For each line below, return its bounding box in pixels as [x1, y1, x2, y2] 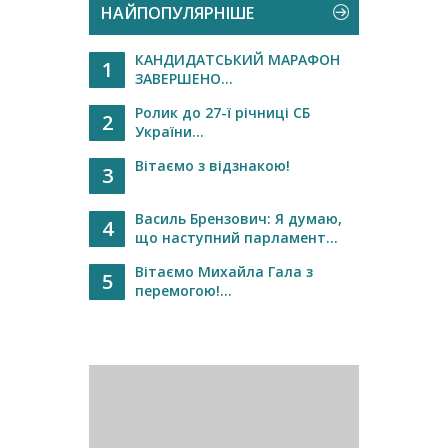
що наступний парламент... [135, 228, 338, 247]
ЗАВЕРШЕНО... [135, 69, 233, 88]
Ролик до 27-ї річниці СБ [135, 103, 310, 122]
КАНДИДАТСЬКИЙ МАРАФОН [135, 50, 340, 69]
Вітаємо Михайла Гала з [135, 262, 313, 281]
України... [135, 122, 204, 141]
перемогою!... [135, 281, 232, 300]
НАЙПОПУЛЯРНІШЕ [101, 2, 254, 24]
